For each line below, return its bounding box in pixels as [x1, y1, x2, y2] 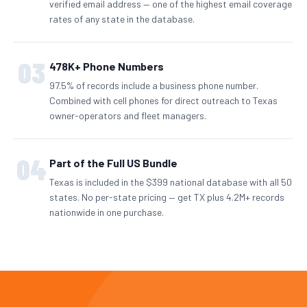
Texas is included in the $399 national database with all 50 [49, 175, 292, 188]
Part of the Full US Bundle [49, 156, 177, 169]
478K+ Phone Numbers [49, 59, 164, 73]
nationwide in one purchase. [49, 206, 164, 218]
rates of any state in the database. [49, 12, 195, 25]
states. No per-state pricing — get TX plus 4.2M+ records [49, 191, 284, 203]
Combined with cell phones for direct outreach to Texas [49, 94, 278, 106]
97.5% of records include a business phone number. [49, 79, 258, 91]
